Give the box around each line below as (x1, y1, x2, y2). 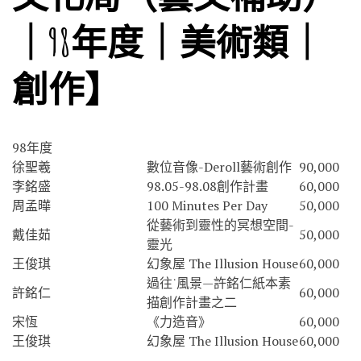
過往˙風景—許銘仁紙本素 (147, 273, 291, 292)
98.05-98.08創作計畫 (147, 176, 268, 195)
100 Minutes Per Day (147, 196, 268, 214)
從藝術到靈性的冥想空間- (147, 215, 294, 234)
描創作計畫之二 (147, 293, 237, 311)
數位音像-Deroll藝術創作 (147, 157, 292, 176)
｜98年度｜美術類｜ (12, 18, 325, 64)
